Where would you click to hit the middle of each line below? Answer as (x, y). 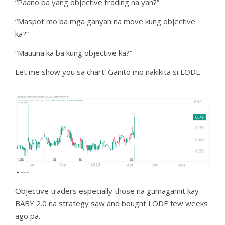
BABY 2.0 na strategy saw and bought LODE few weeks (111, 203)
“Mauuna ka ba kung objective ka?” (74, 52)
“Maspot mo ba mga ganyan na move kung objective (105, 21)
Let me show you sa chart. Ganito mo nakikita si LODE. (108, 72)
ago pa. (28, 216)
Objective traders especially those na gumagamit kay (107, 191)
